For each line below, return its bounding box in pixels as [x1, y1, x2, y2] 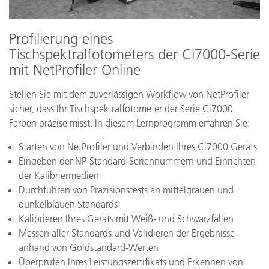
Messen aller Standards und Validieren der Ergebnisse [19, 227, 235, 240]
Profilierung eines [9, 30, 113, 48]
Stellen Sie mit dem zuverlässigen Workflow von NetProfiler [9, 88, 249, 101]
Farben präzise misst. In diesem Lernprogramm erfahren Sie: [9, 117, 250, 130]
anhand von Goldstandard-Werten [19, 241, 159, 254]
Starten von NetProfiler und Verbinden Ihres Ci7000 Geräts [19, 141, 257, 153]
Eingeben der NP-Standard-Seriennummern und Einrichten [19, 155, 256, 168]
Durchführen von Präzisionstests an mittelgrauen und [19, 184, 234, 196]
